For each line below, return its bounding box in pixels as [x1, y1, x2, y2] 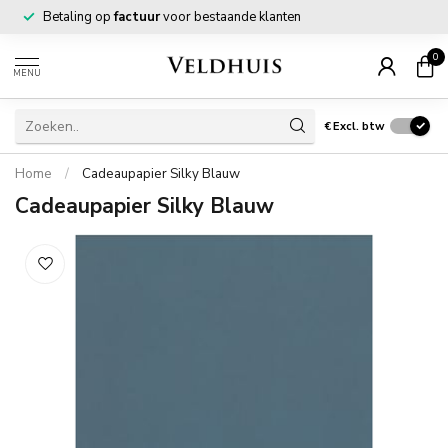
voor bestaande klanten [160, 8, 301, 26]
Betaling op [43, 8, 114, 26]
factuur [114, 8, 160, 26]
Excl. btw [333, 118, 385, 134]
